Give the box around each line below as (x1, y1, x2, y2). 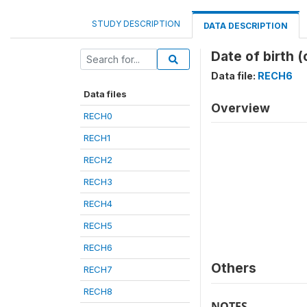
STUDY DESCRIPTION (92, 19, 180, 29)
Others (211, 260, 256, 276)
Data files (84, 88, 127, 99)
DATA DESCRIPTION (204, 21, 288, 31)
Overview (211, 101, 270, 115)
